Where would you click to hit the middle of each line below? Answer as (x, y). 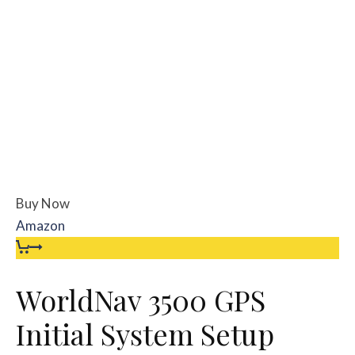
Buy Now (43, 203)
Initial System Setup (145, 333)
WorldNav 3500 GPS (141, 299)
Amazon (40, 225)
